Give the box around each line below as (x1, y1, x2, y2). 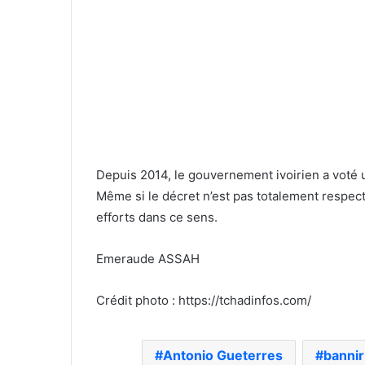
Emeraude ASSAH (96, 251, 200, 267)
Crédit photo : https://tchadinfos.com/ (96, 292, 311, 309)
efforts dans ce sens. (96, 209, 218, 226)
